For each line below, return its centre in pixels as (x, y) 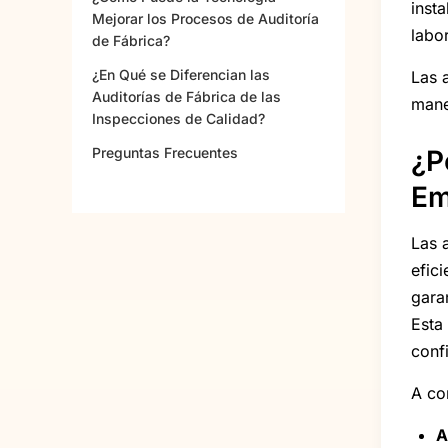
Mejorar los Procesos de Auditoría (205, 19)
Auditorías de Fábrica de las (186, 97)
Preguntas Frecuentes (165, 153)
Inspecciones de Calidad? (178, 119)
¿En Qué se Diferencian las (181, 75)
